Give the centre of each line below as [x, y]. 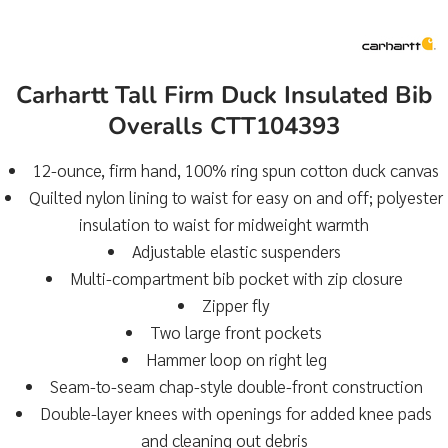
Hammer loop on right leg [236, 359]
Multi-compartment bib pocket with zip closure [236, 278]
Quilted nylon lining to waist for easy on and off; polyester [236, 197]
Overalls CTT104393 [224, 126]
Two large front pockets [236, 332]
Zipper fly [236, 305]
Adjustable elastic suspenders [236, 251]
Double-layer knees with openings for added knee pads [236, 413]
